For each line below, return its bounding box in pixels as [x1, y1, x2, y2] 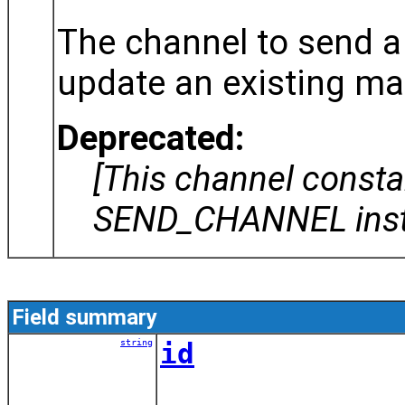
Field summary [12, 304, 157, 330]
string [120, 336, 153, 347]
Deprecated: [57, 117, 244, 158]
